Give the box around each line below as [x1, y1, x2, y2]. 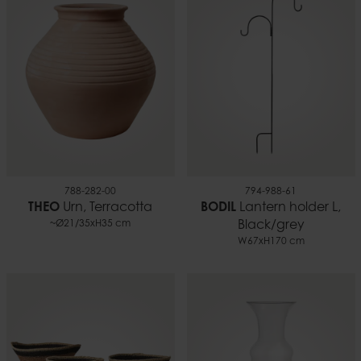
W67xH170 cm [237, 237, 305, 247]
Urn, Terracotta [60, 201, 152, 215]
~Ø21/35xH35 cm [50, 219, 131, 230]
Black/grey [237, 219, 305, 233]
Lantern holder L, [236, 201, 341, 215]
